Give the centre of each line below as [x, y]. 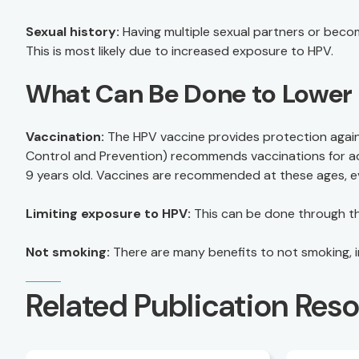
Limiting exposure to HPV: [108, 214]
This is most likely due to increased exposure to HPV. [179, 51]
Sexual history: [73, 32]
